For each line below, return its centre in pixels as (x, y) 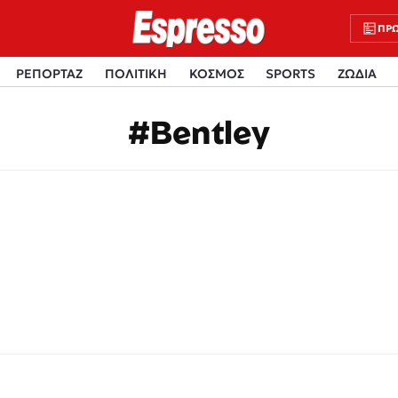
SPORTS (291, 73)
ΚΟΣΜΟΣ (216, 73)
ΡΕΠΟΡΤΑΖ (49, 73)
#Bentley (199, 131)
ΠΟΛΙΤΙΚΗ (135, 73)
